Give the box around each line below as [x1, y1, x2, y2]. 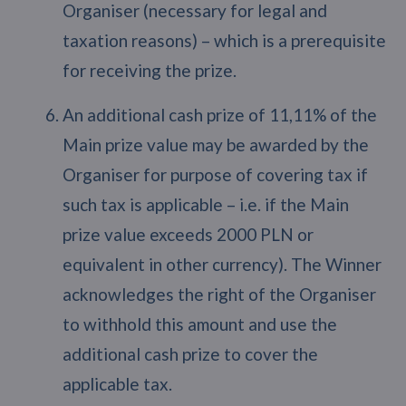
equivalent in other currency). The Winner [62, 253, 382, 275]
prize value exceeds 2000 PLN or [62, 223, 314, 245]
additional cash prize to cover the [62, 343, 318, 364]
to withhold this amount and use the [62, 313, 337, 334]
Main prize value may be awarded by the [62, 133, 369, 155]
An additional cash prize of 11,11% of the [62, 103, 377, 125]
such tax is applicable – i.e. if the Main [62, 193, 349, 215]
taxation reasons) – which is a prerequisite [62, 29, 386, 51]
